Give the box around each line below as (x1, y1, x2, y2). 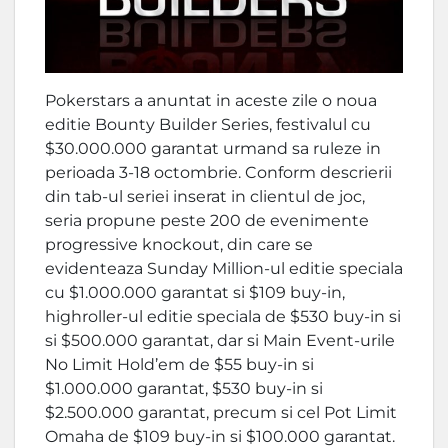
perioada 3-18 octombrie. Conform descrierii (45, 163, 392, 183)
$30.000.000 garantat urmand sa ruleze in (45, 139, 381, 159)
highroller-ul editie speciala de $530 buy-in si (45, 307, 401, 327)
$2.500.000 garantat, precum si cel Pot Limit (45, 403, 397, 423)
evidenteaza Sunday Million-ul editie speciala (45, 259, 403, 279)
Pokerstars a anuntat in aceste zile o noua (45, 91, 377, 111)
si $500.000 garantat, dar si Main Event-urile (45, 331, 395, 351)
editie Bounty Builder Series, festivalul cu (45, 115, 371, 135)
